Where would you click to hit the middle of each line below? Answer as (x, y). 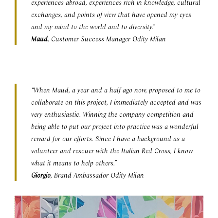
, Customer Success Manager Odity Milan (107, 39)
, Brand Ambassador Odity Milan (97, 175)
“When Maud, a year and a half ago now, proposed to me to (116, 90)
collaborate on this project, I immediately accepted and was (116, 102)
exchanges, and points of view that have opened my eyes (111, 15)
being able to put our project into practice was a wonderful (115, 127)
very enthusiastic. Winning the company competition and (112, 114)
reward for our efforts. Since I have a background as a (108, 139)
